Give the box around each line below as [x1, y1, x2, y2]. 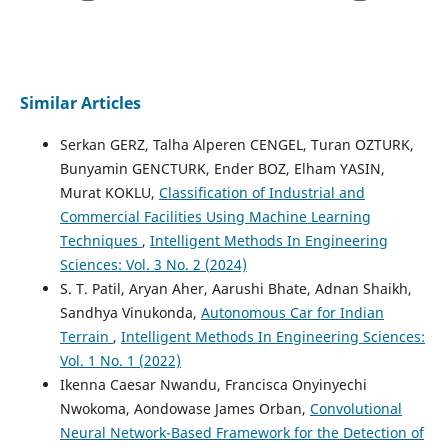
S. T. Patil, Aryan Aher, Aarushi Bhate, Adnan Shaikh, [59, 278, 412, 298]
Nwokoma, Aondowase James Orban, [59, 398, 310, 418]
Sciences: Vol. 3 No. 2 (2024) [59, 254, 247, 274]
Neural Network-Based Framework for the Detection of [59, 422, 424, 442]
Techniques [59, 230, 142, 250]
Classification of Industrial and [158, 182, 365, 202]
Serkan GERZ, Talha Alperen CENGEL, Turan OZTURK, [59, 134, 414, 154]
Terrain [59, 326, 113, 346]
